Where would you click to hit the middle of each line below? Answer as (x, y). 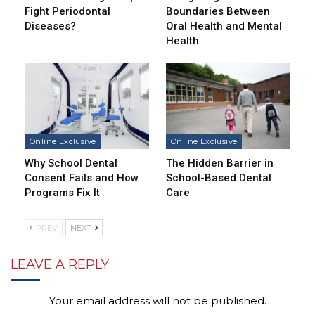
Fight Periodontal (67, 11)
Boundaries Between (218, 11)
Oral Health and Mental (224, 26)
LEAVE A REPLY (60, 265)
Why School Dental (71, 163)
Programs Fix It (62, 193)
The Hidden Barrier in (220, 163)
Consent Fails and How (82, 178)
